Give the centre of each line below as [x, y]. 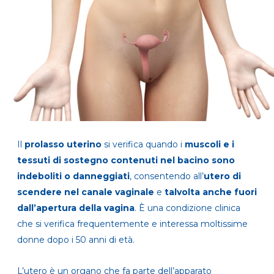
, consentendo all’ [167, 176]
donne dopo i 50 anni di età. [76, 240]
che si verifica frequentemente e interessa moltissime [132, 224]
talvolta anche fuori [211, 192]
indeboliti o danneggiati [73, 176]
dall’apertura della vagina [76, 208]
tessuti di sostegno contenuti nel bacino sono [126, 161]
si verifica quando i [143, 145]
